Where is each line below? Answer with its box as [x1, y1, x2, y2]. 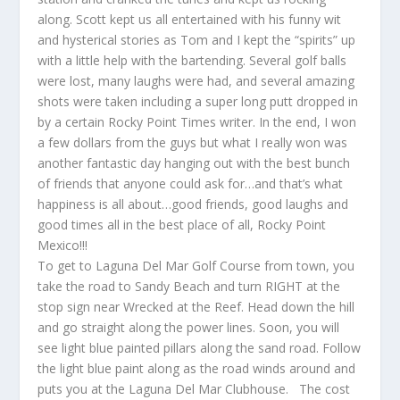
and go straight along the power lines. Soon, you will [37, 318, 340, 336]
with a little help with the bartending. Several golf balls [37, 51, 347, 69]
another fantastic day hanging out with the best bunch [37, 154, 351, 171]
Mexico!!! [37, 236, 88, 254]
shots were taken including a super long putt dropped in [37, 92, 359, 110]
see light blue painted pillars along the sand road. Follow [37, 338, 362, 356]
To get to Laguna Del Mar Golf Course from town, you [37, 256, 355, 274]
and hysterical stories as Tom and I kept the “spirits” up [37, 30, 356, 48]
